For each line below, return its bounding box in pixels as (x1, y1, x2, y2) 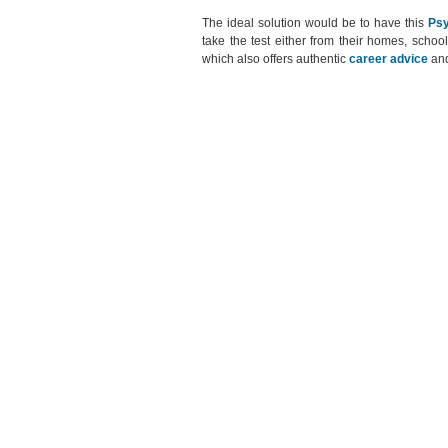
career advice (349, 52, 428, 66)
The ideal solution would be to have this (202, 16, 428, 30)
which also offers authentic (202, 52, 349, 66)
